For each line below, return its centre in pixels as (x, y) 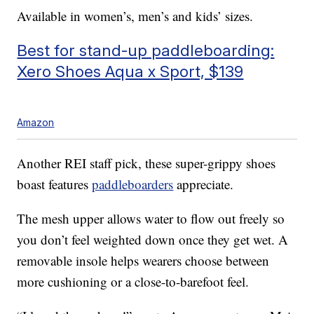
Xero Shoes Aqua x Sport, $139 (130, 71)
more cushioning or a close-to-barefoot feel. (133, 282)
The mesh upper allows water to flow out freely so (151, 219)
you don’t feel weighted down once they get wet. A (153, 240)
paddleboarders (133, 184)
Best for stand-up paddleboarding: (146, 50)
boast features (55, 184)
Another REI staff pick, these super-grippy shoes (146, 163)
